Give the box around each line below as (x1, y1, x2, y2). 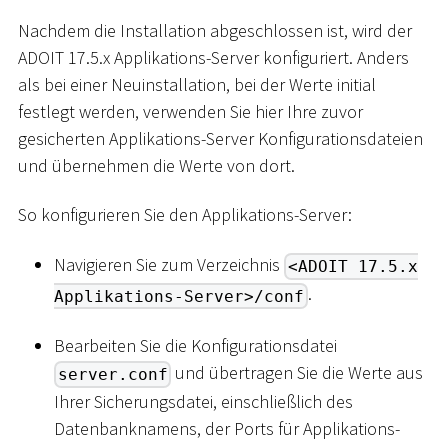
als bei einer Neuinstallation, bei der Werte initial (18, 72, 376, 96)
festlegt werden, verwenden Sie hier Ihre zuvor (18, 99, 363, 123)
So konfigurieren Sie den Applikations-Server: (18, 203, 352, 227)
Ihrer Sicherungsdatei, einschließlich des (54, 389, 353, 413)
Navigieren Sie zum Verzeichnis (54, 252, 284, 276)
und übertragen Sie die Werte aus (171, 360, 424, 384)
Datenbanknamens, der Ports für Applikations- (54, 416, 400, 440)
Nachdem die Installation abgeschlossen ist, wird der (18, 18, 412, 42)
